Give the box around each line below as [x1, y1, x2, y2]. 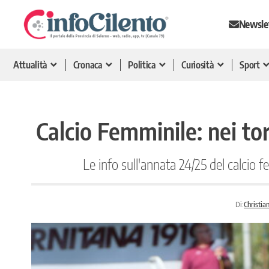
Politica [128, 58, 156, 71]
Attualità [13, 58, 48, 71]
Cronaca [73, 58, 103, 71]
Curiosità [181, 58, 214, 71]
